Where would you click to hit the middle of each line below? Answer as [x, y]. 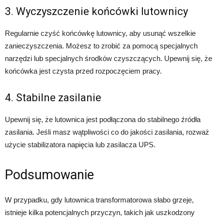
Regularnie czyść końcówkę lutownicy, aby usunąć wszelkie [100, 33]
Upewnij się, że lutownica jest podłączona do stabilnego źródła [103, 119]
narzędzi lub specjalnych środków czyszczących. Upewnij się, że [108, 58]
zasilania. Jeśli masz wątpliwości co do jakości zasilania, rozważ [107, 132]
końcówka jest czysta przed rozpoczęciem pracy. [83, 71]
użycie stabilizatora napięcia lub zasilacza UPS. [80, 144]
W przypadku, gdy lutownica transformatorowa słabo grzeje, [99, 200]
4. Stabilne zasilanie [53, 97]
